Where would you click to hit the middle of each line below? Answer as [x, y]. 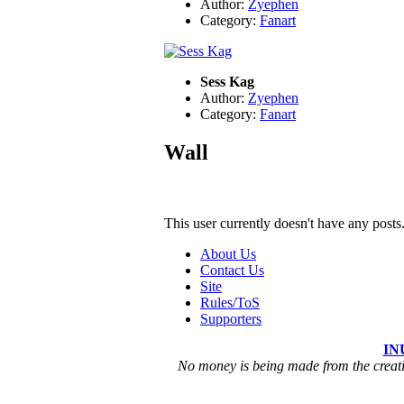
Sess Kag [227, 82]
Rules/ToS [230, 302]
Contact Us [232, 270]
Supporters [231, 318]
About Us [228, 253]
